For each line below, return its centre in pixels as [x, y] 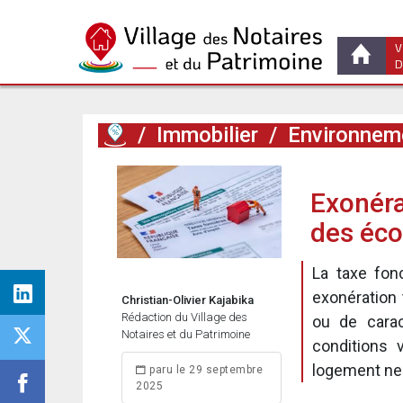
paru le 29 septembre [204, 370]
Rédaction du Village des [184, 317]
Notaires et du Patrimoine [186, 334]
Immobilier [207, 135]
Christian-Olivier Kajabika [188, 300]
